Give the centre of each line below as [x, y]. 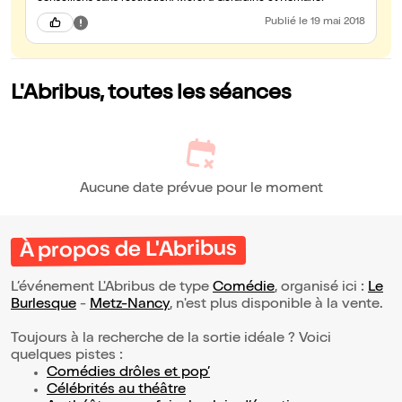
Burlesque [44, 306]
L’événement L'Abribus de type [112, 288]
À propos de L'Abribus [128, 252]
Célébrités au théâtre [116, 391]
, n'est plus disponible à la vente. [278, 306]
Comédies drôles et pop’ [128, 374]
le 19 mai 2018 [332, 23]
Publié [282, 23]
